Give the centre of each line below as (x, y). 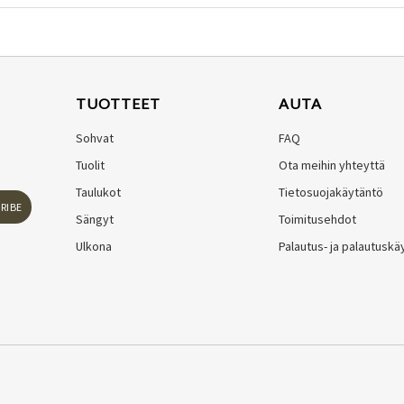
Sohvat (95, 138)
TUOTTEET (118, 103)
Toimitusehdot (317, 219)
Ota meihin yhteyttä (332, 165)
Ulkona (94, 246)
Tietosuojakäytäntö (331, 192)
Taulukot (98, 192)
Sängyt (95, 219)
